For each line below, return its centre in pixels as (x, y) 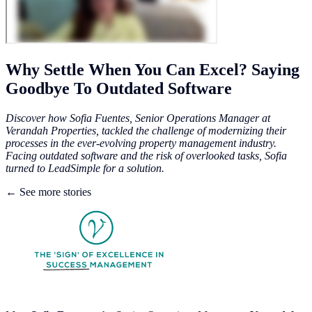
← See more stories (48, 192)
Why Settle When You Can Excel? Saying (153, 69)
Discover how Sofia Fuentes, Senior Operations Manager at (138, 118)
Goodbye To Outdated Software (119, 88)
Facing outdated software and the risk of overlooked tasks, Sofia (146, 155)
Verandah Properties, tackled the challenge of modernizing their (146, 130)
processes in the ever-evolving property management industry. (141, 143)
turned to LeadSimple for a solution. (85, 168)
